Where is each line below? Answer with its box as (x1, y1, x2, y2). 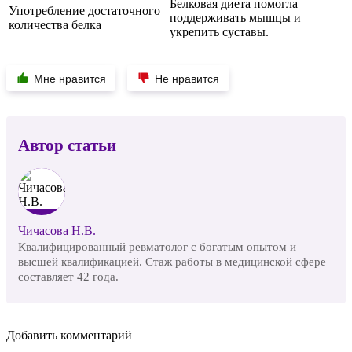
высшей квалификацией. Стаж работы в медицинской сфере (18, 254, 326, 268)
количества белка (9, 17, 101, 31)
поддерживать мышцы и (170, 10, 301, 24)
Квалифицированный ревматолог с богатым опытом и (18, 239, 296, 253)
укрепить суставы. (170, 24, 269, 38)
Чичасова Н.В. (18, 223, 96, 237)
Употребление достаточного (9, 3, 160, 17)
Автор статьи (18, 136, 116, 155)
